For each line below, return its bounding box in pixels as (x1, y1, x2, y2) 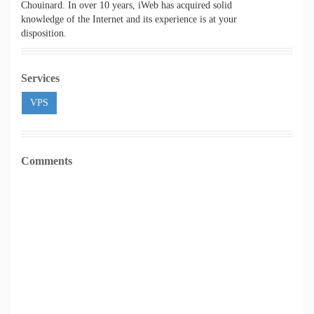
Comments (21, 155, 72, 167)
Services (21, 72, 60, 84)
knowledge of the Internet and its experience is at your (21, 14, 237, 25)
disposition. (21, 28, 67, 39)
